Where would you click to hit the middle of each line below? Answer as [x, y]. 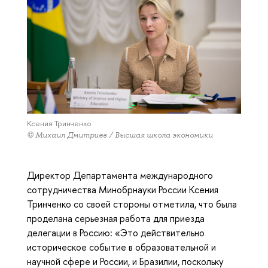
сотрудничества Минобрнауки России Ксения [123, 190]
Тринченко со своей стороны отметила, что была [132, 204]
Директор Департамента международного [120, 176]
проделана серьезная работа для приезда [116, 219]
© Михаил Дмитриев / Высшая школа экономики [120, 135]
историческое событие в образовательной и [121, 247]
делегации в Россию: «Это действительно [116, 233]
